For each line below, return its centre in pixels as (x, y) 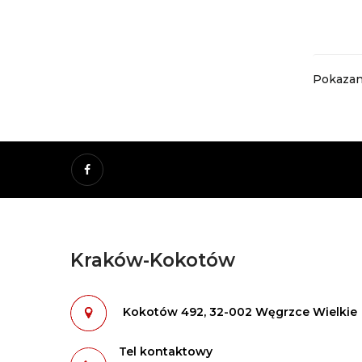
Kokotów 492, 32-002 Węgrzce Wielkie (240, 312)
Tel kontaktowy (166, 351)
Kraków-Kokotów (153, 260)
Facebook (131, 169)
